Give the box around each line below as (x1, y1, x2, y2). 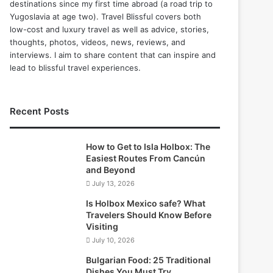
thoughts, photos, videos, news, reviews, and (10, 37, 186, 47)
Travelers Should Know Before (86, 209, 212, 220)
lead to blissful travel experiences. (10, 62, 141, 73)
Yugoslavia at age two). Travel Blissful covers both (10, 11, 202, 21)
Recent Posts (10, 105, 69, 117)
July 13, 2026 (92, 179, 135, 188)
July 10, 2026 (92, 235, 135, 244)
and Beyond (86, 164, 136, 175)
